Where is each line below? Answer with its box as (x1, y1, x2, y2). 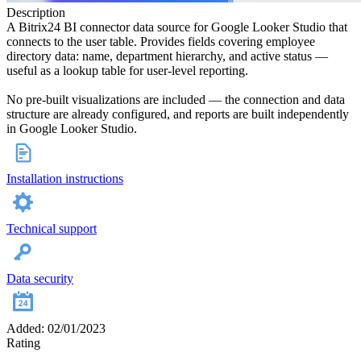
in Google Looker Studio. (6, 122, 137, 136)
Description (6, 6, 65, 20)
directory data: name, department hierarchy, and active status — (6, 49, 328, 64)
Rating (6, 336, 40, 351)
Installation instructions (6, 172, 123, 186)
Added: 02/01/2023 (6, 322, 106, 336)
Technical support (6, 222, 97, 236)
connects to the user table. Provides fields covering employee (6, 35, 315, 49)
